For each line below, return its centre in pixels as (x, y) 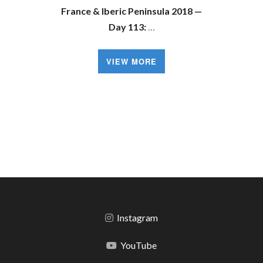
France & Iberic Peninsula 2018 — (131, 11)
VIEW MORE (131, 61)
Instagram (137, 218)
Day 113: (127, 27)
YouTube (139, 245)
